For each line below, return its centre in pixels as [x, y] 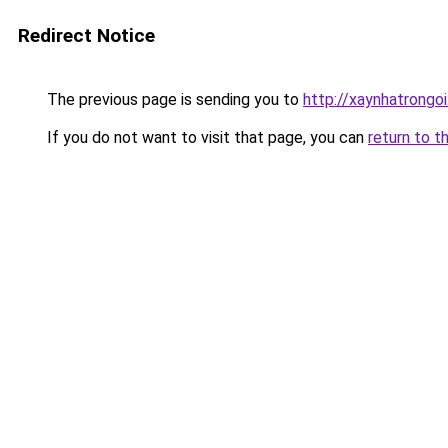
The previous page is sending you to [173, 99]
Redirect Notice [86, 35]
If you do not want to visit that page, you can [205, 137]
